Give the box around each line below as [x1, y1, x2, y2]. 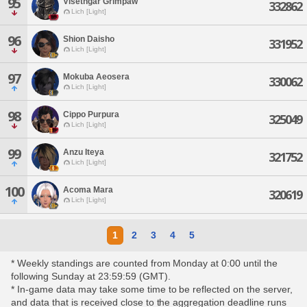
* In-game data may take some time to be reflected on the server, [11, 284, 293, 295]
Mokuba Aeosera [63, 71, 130, 82]
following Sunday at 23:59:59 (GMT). [11, 271, 171, 282]
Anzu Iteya [63, 147, 104, 157]
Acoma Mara [63, 184, 113, 195]
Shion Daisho [63, 34, 114, 44]
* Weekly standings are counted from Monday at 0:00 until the [11, 258, 278, 269]
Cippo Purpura [63, 109, 119, 119]
